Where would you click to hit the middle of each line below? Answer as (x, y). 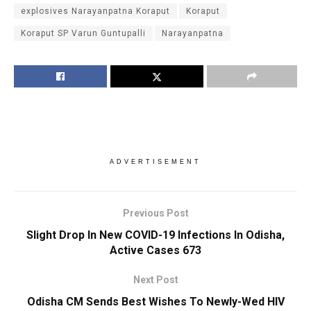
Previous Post (155, 213)
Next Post (155, 279)
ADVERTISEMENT (155, 161)
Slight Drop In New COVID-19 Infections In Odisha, (155, 235)
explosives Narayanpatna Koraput (95, 11)
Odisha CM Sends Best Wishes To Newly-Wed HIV (155, 301)
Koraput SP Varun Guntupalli (83, 33)
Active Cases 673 (155, 250)
